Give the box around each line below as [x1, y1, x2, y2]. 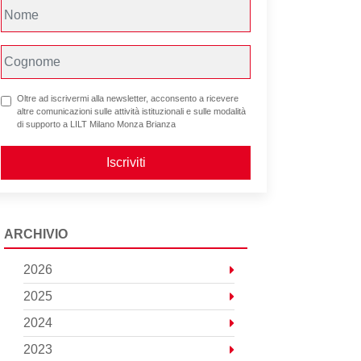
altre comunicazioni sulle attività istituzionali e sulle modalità [17, 106, 246, 117]
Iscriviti [106, 156, 146, 170]
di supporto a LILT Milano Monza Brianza [17, 119, 176, 130]
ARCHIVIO [4, 227, 68, 242]
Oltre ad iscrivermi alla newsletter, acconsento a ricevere [17, 93, 239, 104]
